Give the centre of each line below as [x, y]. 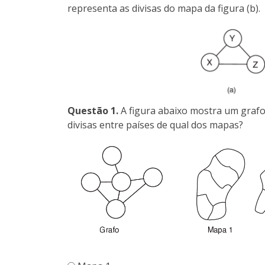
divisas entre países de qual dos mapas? [155, 125]
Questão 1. [93, 110]
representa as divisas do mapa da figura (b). [164, 8]
